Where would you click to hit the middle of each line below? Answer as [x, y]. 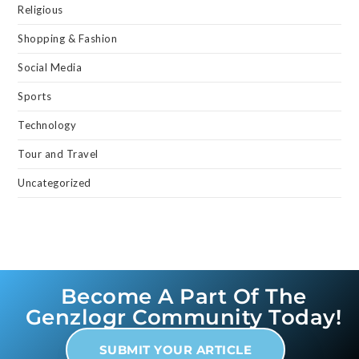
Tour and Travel [58, 153]
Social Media [50, 67]
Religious [40, 9]
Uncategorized [54, 182]
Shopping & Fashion [68, 38]
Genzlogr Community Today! [184, 317]
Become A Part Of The [184, 296]
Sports [35, 96]
